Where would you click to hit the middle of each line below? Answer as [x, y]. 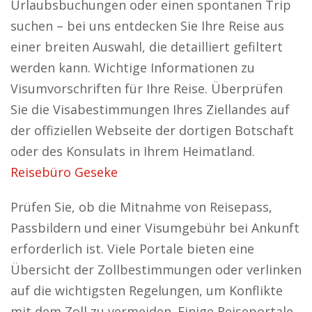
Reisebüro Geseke [64, 172]
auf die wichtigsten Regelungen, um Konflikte [147, 290]
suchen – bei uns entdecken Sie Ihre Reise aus [147, 26]
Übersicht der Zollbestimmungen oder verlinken [156, 270]
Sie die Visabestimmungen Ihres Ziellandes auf [150, 109]
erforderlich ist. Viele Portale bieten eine [132, 249]
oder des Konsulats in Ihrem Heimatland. [133, 151]
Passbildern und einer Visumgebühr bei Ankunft [155, 228]
